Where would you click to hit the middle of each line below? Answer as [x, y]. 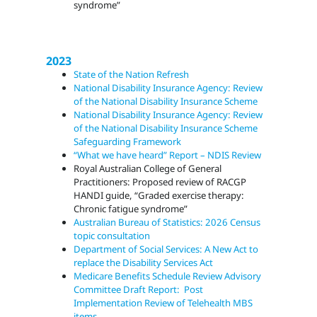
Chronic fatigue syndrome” [131, 209]
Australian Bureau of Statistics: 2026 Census [167, 223]
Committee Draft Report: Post [139, 290]
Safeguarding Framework [129, 142]
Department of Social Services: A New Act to [166, 249]
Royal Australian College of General [148, 169]
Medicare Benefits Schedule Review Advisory [168, 276]
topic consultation [112, 236]
